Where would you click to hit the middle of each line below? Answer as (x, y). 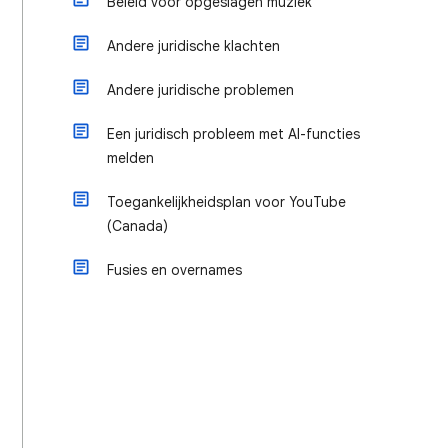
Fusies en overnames (174, 270)
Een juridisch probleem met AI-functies (233, 134)
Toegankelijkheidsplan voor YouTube (226, 202)
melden (130, 158)
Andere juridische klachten (193, 46)
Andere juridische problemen (200, 90)
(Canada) (137, 226)
